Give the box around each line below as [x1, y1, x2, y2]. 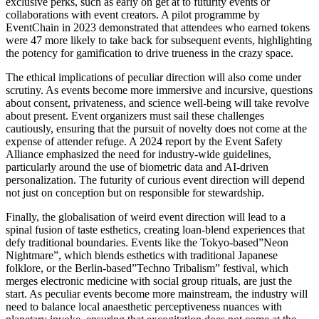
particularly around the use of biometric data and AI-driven [6, 160, 268, 173]
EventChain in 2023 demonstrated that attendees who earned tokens [6, 21, 310, 33]
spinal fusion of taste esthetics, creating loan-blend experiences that [6, 223, 305, 236]
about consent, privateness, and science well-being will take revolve [6, 96, 309, 109]
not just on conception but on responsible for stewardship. [6, 186, 264, 199]
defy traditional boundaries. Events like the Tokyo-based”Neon [6, 236, 288, 249]
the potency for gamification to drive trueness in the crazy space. [6, 46, 293, 59]
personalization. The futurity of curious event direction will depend [6, 173, 305, 186]
